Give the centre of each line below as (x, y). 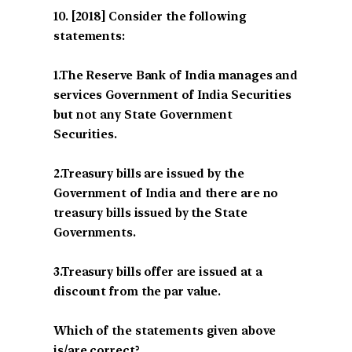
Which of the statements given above (165, 330)
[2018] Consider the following (159, 16)
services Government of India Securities (173, 95)
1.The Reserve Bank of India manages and (176, 75)
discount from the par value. (137, 291)
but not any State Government (143, 114)
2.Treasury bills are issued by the (149, 173)
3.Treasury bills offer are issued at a (158, 271)
